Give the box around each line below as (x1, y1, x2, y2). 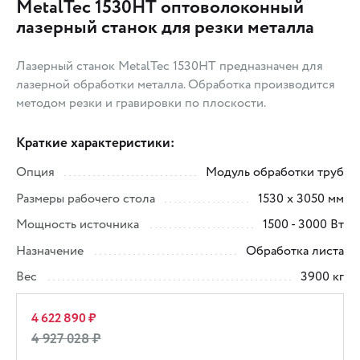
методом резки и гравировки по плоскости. (16, 93, 266, 113)
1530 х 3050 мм (258, 188, 344, 208)
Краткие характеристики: (16, 133, 174, 154)
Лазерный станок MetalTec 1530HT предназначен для (16, 56, 323, 76)
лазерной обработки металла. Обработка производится (16, 75, 335, 95)
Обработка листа (246, 240, 344, 260)
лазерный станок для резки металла (16, 13, 314, 42)
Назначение (16, 240, 84, 260)
